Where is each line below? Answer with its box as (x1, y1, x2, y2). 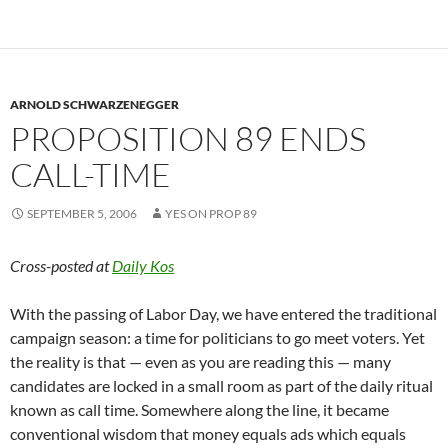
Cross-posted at (10, 256, 112, 276)
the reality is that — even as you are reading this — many (10, 352, 391, 372)
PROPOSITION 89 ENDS (10, 118, 366, 160)
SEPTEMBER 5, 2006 (27, 206, 137, 222)
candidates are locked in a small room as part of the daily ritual (10, 376, 433, 396)
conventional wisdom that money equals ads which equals (10, 424, 406, 444)
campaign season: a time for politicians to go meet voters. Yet (10, 328, 425, 348)
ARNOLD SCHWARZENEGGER (10, 97, 179, 113)
